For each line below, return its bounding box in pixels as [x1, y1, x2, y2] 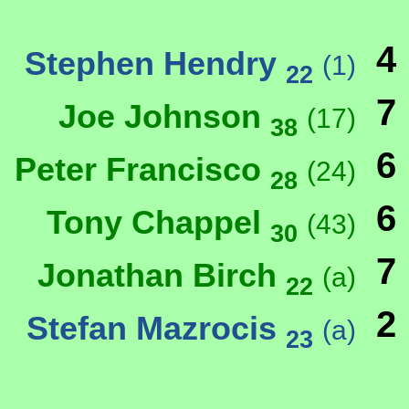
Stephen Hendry [25, 45, 286, 83]
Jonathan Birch [37, 257, 286, 295]
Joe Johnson [58, 98, 270, 136]
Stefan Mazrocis [26, 309, 286, 348]
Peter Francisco [15, 151, 270, 189]
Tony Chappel [47, 204, 270, 242]
